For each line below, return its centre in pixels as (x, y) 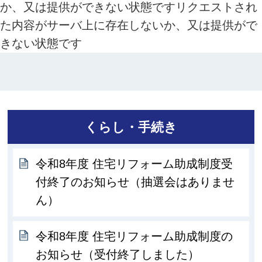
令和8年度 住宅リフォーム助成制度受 (135, 164)
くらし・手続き (131, 127)
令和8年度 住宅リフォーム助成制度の (135, 237)
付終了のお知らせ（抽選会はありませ (135, 182)
